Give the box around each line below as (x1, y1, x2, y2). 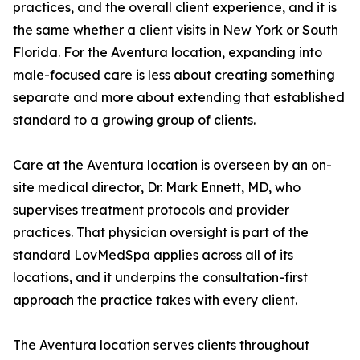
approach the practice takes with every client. (13, 292, 297, 309)
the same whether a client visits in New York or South (13, 22, 338, 39)
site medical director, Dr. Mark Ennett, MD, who (13, 179, 301, 196)
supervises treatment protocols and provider (13, 202, 289, 219)
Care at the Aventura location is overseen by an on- (13, 157, 332, 174)
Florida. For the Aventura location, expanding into (13, 44, 322, 61)
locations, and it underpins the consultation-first (13, 269, 308, 286)
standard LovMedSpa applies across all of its (13, 247, 293, 264)
